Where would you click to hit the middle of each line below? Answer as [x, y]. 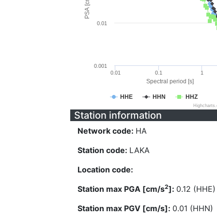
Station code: [103, 150]
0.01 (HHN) [193, 208]
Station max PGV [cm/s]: [125, 208]
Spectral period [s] [170, 81]
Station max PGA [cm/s [121, 189]
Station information [118, 115]
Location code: [105, 170]
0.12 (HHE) [196, 189]
